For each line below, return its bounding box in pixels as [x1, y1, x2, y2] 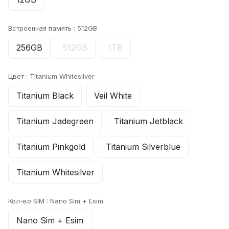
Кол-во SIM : [8, 196, 50, 205]
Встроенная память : [8, 24, 77, 32]
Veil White [94, 90, 132, 101]
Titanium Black [16, 90, 74, 101]
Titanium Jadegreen [16, 116, 94, 126]
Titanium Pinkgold [16, 141, 85, 152]
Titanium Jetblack [114, 116, 183, 126]
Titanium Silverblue [106, 141, 180, 152]
